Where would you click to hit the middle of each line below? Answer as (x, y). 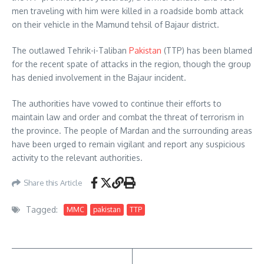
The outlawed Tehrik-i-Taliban (70, 50)
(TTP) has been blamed (208, 50)
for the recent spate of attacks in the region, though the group (131, 64)
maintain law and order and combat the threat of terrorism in (128, 117)
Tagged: (42, 209)
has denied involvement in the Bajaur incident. (99, 77)
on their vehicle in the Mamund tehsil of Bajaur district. (115, 24)
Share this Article (53, 182)
